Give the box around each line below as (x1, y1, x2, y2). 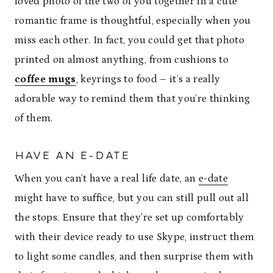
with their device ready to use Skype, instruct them (15, 231, 255, 243)
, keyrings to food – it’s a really (76, 73, 221, 85)
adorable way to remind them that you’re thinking (15, 93, 250, 105)
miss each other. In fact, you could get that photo (15, 34, 244, 46)
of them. (15, 112, 53, 124)
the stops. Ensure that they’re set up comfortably (15, 211, 244, 224)
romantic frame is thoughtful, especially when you (15, 15, 251, 27)
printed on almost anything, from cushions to (15, 54, 229, 66)
